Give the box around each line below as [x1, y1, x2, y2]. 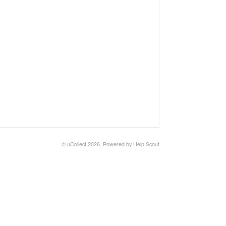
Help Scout [133, 140, 159, 148]
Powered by [103, 140, 133, 148]
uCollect [67, 140, 86, 148]
